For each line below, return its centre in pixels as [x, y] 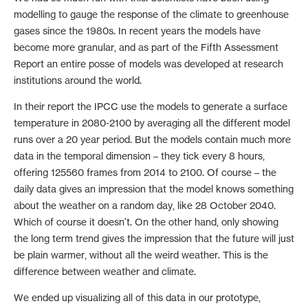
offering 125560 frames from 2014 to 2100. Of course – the [145, 172]
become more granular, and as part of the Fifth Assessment [146, 47]
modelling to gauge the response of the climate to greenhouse [151, 14]
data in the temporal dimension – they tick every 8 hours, [139, 155]
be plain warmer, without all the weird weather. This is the [141, 254]
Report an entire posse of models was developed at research [148, 63]
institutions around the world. [78, 80]
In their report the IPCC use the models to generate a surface [151, 106]
